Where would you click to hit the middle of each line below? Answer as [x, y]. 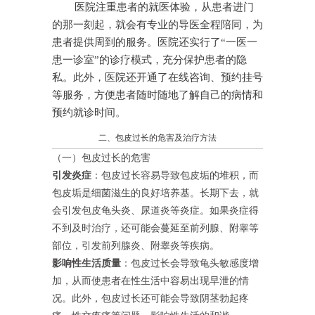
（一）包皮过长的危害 [101, 158]
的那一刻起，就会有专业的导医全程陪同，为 [157, 25]
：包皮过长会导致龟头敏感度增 [190, 263]
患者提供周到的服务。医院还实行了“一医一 [155, 43]
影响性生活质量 [86, 263]
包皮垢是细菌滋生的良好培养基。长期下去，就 [155, 193]
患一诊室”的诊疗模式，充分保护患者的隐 [149, 60]
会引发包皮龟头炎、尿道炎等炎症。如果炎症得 [155, 211]
